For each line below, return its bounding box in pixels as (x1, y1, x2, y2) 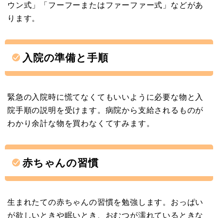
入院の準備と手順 (22, 51, 109, 64)
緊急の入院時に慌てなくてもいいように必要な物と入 (7, 91, 204, 102)
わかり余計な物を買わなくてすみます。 (7, 118, 155, 128)
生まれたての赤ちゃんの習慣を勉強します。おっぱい (7, 197, 204, 207)
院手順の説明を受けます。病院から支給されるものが (7, 105, 204, 115)
